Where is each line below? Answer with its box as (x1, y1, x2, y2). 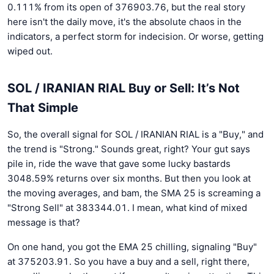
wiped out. (7, 45, 53, 57)
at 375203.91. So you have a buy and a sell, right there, (7, 255, 250, 267)
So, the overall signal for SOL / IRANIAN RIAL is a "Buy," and (7, 128, 264, 140)
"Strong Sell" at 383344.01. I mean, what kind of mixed (7, 201, 247, 213)
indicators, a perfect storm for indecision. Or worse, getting (7, 30, 264, 42)
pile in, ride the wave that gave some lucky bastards (7, 157, 231, 169)
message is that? (7, 216, 80, 228)
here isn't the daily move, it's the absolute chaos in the (7, 15, 242, 28)
